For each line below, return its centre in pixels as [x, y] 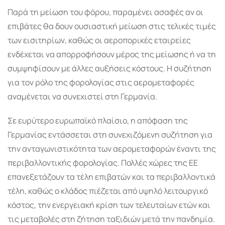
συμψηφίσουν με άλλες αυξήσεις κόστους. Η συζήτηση [109, 68]
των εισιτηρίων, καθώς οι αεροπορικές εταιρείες [99, 40]
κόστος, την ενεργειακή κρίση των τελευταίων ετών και [109, 205]
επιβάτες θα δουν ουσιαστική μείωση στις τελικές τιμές [112, 26]
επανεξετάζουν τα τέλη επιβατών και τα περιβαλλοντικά [111, 177]
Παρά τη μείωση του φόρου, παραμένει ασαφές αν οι [105, 12]
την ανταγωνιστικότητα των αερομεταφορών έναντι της [112, 148]
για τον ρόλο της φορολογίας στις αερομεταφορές [101, 82]
